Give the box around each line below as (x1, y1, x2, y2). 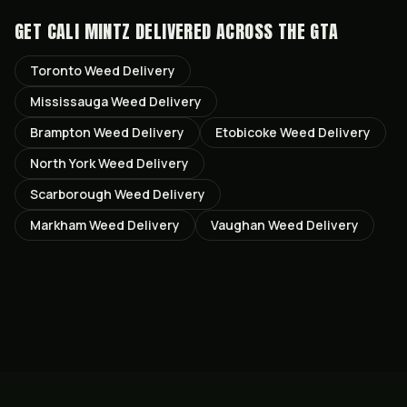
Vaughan (211, 216, 265, 233)
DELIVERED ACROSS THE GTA (130, 17, 339, 45)
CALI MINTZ (46, 17, 131, 45)
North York (30, 154, 95, 172)
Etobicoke (215, 124, 277, 141)
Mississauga (30, 93, 108, 110)
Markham (30, 216, 86, 233)
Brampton (30, 124, 91, 141)
